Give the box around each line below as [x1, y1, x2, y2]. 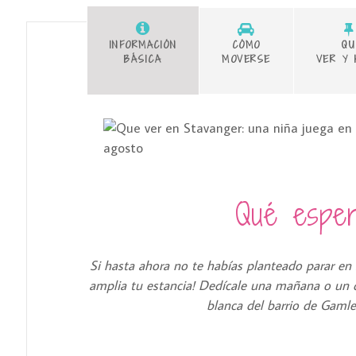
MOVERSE [222, 52, 271, 67]
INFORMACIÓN [109, 38, 176, 52]
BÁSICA [124, 52, 162, 67]
